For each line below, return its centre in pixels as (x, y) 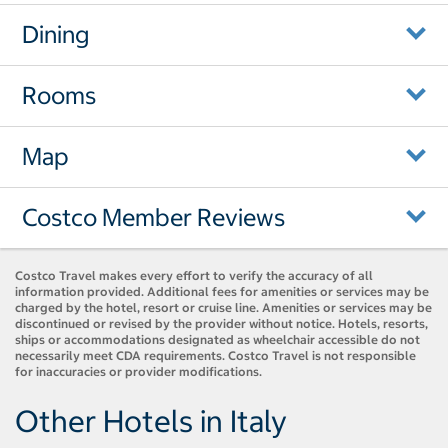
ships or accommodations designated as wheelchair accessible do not (217, 340)
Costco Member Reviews (153, 217)
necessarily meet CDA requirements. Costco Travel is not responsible (215, 356)
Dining (55, 34)
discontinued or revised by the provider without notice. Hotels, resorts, (221, 324)
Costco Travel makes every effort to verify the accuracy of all (194, 276)
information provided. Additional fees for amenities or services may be (222, 292)
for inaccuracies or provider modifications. (138, 372)
